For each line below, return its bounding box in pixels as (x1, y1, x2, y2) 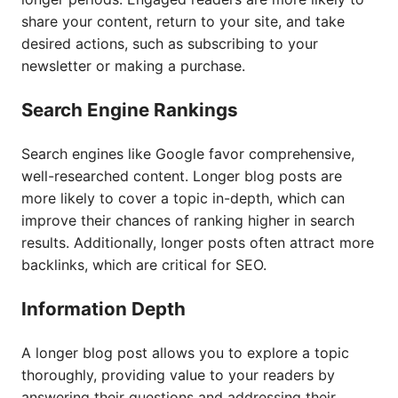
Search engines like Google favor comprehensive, (21, 145, 354, 163)
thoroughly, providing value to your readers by (21, 366, 335, 384)
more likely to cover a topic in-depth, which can (21, 189, 345, 207)
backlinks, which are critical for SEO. (21, 256, 267, 274)
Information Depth (21, 298, 186, 320)
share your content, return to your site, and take (21, 12, 345, 30)
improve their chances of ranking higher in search (21, 211, 354, 229)
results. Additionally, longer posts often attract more (21, 234, 374, 251)
